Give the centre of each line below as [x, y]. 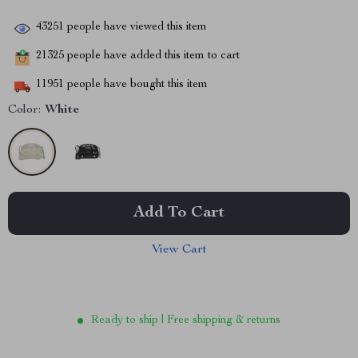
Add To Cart [179, 213]
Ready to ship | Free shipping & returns [186, 320]
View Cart [179, 250]
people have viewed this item [135, 28]
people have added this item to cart [152, 56]
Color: [24, 110]
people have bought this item [136, 85]
